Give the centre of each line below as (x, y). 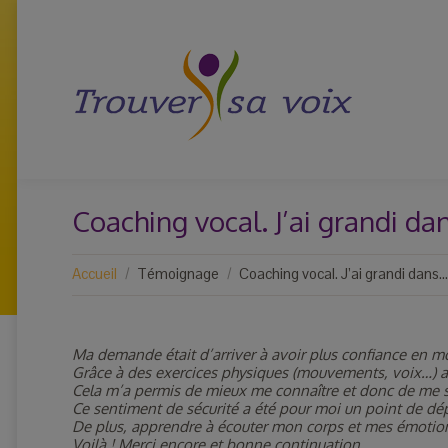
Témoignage (178, 273)
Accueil (94, 273)
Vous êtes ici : (118, 263)
